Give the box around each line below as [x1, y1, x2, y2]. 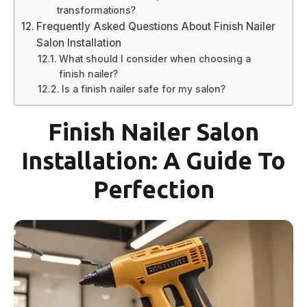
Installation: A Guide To [21, 146, 286, 174]
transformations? [56, 5, 136, 16]
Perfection [93, 175, 214, 203]
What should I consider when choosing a [58, 53, 251, 64]
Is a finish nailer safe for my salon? [61, 84, 225, 95]
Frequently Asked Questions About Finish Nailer [36, 20, 276, 33]
